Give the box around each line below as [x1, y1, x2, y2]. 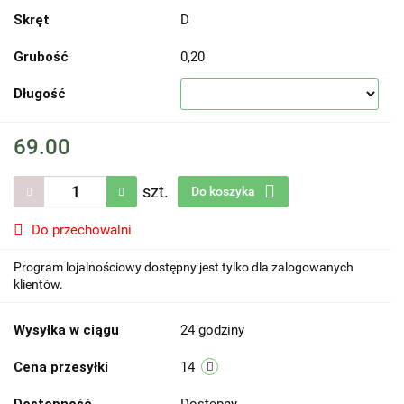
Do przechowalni [32, 222, 132, 238]
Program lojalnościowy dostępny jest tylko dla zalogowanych [14, 260, 353, 274]
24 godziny [180, 322, 244, 338]
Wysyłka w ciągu [14, 322, 119, 338]
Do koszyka [191, 184, 258, 198]
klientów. [14, 277, 63, 291]
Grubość [14, 49, 69, 65]
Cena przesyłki [14, 359, 108, 375]
